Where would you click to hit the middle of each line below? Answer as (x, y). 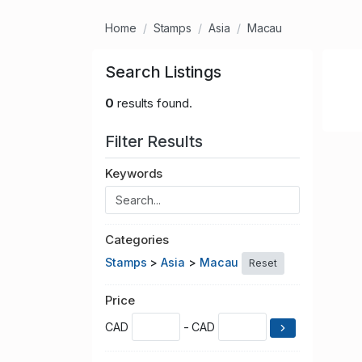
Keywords (134, 174)
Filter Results (156, 142)
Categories (137, 240)
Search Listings (163, 72)
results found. (153, 103)
